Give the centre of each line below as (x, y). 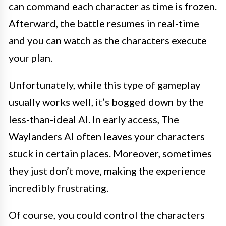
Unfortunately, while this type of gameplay (104, 84)
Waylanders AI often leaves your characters (107, 136)
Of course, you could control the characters (107, 215)
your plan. (31, 57)
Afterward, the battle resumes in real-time (104, 23)
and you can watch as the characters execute (108, 40)
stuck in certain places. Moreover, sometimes (110, 153)
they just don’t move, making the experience (107, 170)
